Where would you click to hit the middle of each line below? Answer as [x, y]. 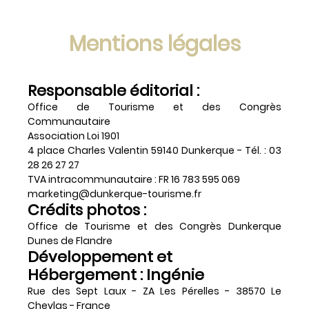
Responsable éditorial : [113, 90]
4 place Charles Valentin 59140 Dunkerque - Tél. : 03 [154, 150]
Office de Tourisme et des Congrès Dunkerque [154, 226]
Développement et [100, 257]
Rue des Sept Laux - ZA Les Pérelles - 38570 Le [154, 291]
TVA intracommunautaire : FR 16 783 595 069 [141, 179]
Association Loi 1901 [73, 136]
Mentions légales [154, 44]
